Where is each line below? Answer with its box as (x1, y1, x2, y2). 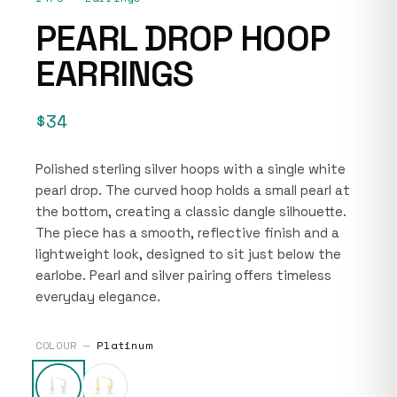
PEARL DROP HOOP (35, 15, 331, 61)
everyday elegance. (35, 287, 160, 305)
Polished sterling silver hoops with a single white (35, 160, 346, 177)
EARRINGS (35, 51, 194, 97)
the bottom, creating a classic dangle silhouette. (35, 202, 346, 220)
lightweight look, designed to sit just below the (35, 245, 341, 262)
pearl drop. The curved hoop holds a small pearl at (35, 181, 350, 198)
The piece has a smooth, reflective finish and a (35, 223, 339, 241)
